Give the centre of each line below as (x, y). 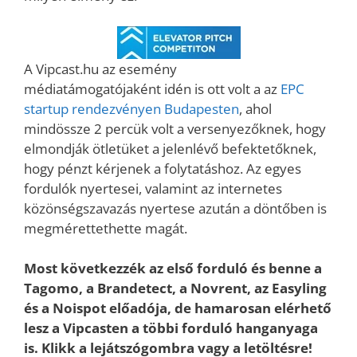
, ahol (255, 108)
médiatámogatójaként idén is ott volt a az (152, 88)
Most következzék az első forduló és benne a (173, 268)
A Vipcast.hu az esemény (100, 69)
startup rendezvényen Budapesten (131, 108)
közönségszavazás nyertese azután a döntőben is (175, 208)
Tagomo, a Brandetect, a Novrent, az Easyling (175, 288)
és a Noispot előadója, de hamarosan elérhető (178, 308)
